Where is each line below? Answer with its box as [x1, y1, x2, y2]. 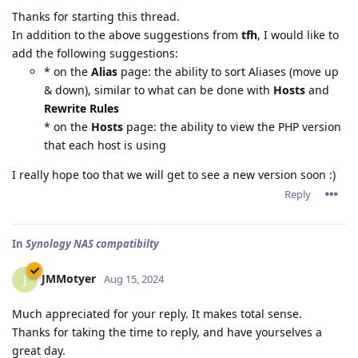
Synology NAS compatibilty [26, 236, 159, 251]
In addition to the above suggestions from [12, 26, 241, 42]
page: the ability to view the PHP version [123, 118, 341, 134]
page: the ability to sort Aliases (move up [117, 63, 339, 79]
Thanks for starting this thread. [12, 8, 180, 24]
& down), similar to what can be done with [44, 82, 273, 97]
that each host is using [44, 137, 166, 153]
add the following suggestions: [12, 45, 178, 61]
